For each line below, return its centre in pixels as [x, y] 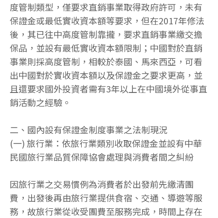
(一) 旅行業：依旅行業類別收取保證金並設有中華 [106, 143]
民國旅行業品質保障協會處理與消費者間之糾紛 [102, 157]
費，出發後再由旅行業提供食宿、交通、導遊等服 [106, 198]
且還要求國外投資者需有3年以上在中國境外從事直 [109, 89]
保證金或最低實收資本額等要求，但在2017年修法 [107, 21]
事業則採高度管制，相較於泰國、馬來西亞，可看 [106, 62]
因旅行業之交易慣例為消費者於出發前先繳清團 [102, 184]
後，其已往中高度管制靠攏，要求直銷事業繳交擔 [106, 34]
